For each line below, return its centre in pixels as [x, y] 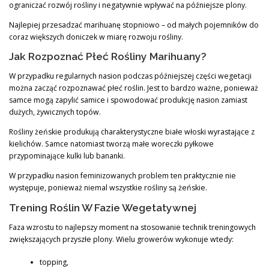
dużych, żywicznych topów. [55, 112]
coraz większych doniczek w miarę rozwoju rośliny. [96, 37]
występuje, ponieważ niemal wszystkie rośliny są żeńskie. [108, 188]
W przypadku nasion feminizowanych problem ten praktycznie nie [122, 176]
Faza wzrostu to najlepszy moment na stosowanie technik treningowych [132, 227]
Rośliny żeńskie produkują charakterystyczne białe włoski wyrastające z [132, 132]
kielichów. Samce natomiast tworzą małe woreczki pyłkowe [111, 144]
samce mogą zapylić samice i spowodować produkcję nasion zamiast [128, 100]
